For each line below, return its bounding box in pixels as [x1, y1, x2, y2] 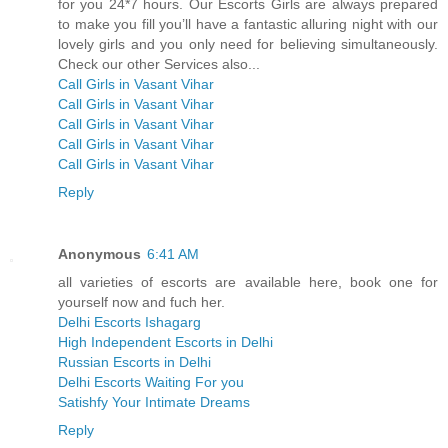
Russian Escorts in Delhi [58, 354, 211, 371]
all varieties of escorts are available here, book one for [58, 274, 438, 291]
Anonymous [58, 246, 141, 263]
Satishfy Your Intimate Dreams [58, 394, 250, 411]
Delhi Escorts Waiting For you [58, 374, 244, 391]
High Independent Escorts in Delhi [58, 334, 273, 351]
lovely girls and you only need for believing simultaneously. [58, 36, 438, 53]
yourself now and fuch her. [58, 294, 225, 311]
